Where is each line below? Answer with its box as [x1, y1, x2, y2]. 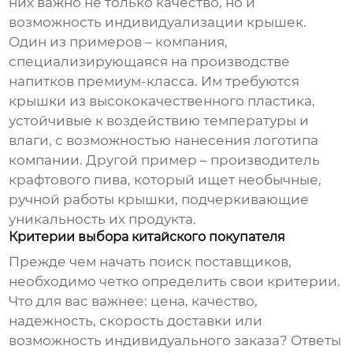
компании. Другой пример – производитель [9, 152, 321, 169]
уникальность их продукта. [9, 211, 197, 228]
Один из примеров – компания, [9, 34, 229, 50]
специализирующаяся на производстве [9, 54, 291, 70]
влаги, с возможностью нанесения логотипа [9, 132, 319, 149]
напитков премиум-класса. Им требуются [9, 73, 300, 90]
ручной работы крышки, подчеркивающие [9, 191, 310, 208]
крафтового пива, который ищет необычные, [9, 172, 322, 188]
